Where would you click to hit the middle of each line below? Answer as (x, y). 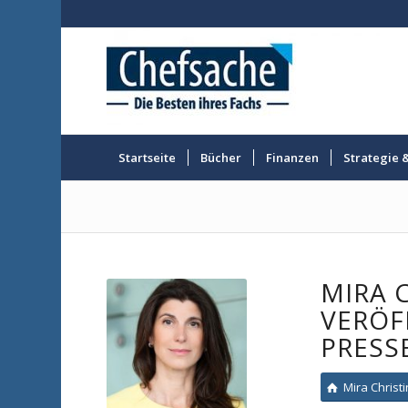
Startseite (148, 158)
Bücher (221, 158)
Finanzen (293, 158)
